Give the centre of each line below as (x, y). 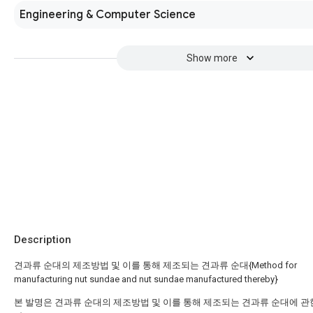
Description (43, 240)
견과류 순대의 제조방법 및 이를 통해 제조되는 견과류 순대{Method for (155, 265)
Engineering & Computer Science (108, 15)
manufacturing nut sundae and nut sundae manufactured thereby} (146, 279)
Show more (212, 58)
